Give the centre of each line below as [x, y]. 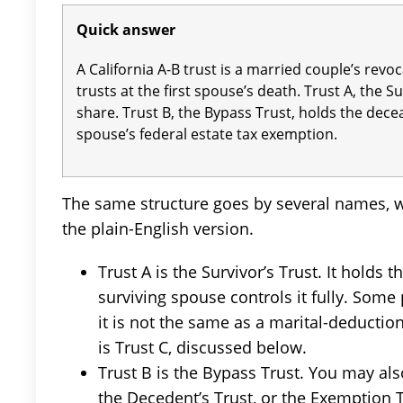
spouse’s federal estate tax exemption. [207, 134]
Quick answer [126, 30]
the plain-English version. [158, 229]
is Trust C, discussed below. [202, 348]
